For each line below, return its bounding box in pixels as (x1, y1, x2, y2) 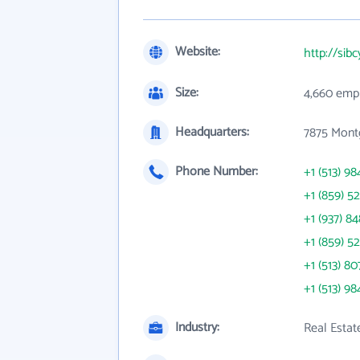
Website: (175, 41, 220, 63)
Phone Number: (175, 161, 258, 182)
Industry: (175, 317, 219, 338)
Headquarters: (175, 121, 249, 143)
